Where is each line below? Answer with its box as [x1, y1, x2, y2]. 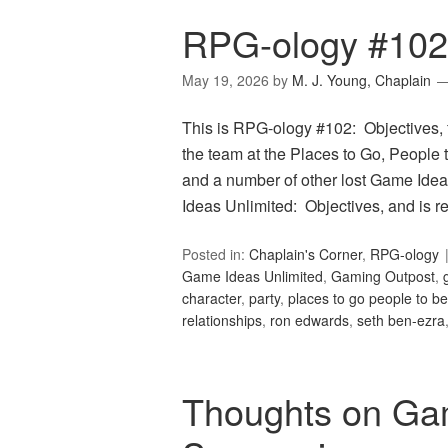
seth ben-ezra [357, 310, 445, 331]
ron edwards [270, 310, 349, 331]
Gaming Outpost [331, 266, 435, 287]
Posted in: [182, 244, 249, 265]
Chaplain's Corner [249, 244, 362, 265]
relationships [182, 310, 262, 331]
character [182, 288, 241, 309]
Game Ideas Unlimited [182, 266, 323, 287]
